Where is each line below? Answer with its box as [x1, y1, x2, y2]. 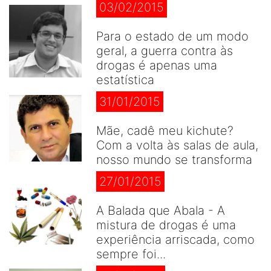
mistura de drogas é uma [96, 218, 236, 232]
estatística [96, 73, 154, 87]
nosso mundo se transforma [96, 152, 252, 167]
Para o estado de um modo [96, 29, 249, 44]
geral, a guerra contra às [96, 44, 233, 58]
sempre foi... [96, 247, 166, 261]
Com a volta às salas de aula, [96, 138, 258, 152]
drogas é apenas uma [96, 58, 217, 73]
